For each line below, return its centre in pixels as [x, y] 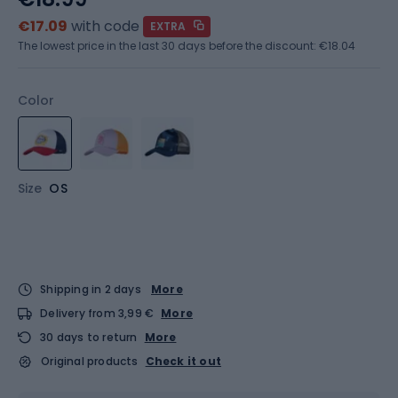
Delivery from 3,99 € [97, 313]
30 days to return [89, 337]
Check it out [183, 361]
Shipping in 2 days [91, 289]
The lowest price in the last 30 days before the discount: [168, 46]
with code [105, 26]
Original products [90, 361]
